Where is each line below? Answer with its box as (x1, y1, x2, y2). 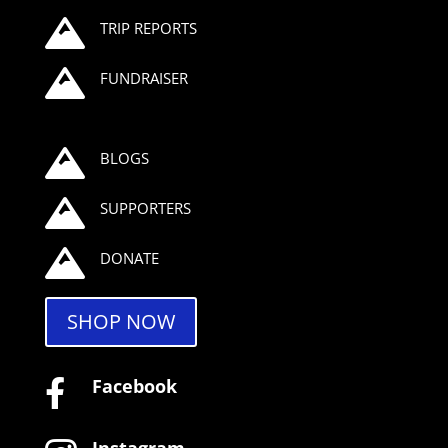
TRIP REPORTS (99, 18, 197, 39)
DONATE (99, 248, 159, 269)
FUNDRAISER (99, 68, 188, 89)
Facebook (91, 374, 177, 399)
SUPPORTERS (99, 198, 191, 219)
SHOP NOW (66, 308, 175, 336)
